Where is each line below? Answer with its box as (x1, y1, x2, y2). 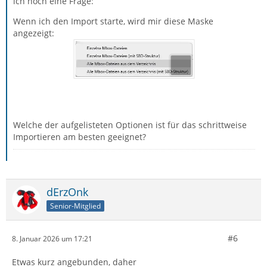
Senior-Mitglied (50, 201, 101, 212)
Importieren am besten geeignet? (13, 131, 146, 143)
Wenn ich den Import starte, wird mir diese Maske (13, 15, 213, 27)
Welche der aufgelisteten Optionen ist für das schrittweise (13, 119, 247, 131)
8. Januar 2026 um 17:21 (12, 233, 92, 244)
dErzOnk (46, 185, 88, 200)
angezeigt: (13, 27, 54, 39)
